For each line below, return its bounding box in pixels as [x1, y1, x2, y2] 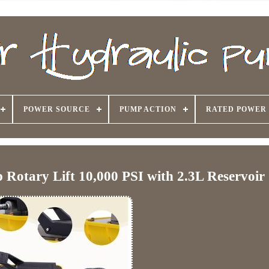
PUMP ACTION [119, 105, 177, 113]
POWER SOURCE [23, 105, 90, 113]
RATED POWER [205, 105, 267, 113]
